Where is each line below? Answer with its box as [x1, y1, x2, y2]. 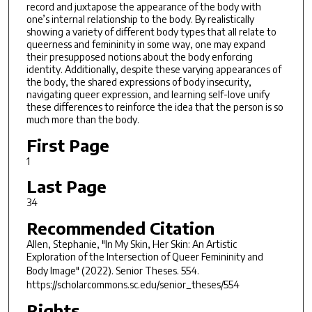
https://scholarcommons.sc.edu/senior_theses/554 [26, 279, 240, 291]
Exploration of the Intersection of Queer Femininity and [26, 251, 263, 263]
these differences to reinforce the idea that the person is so [26, 101, 283, 114]
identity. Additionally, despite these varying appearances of [26, 63, 281, 76]
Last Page [26, 175, 107, 197]
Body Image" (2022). [26, 265, 116, 277]
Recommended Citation [26, 217, 214, 239]
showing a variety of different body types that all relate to [26, 26, 276, 38]
